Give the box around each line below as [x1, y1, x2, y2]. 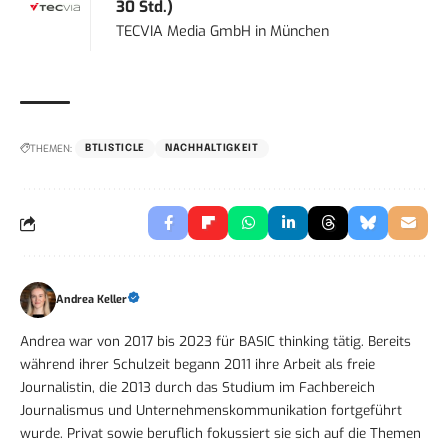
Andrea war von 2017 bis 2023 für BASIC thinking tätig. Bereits [20, 332, 411, 351]
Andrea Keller [56, 292, 127, 308]
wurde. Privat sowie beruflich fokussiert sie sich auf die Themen [20, 424, 421, 443]
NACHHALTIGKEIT [165, 143, 259, 154]
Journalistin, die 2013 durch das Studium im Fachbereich [20, 378, 375, 397]
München [270, 22, 330, 42]
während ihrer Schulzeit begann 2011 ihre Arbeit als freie [20, 355, 375, 374]
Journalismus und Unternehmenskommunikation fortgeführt [20, 401, 402, 420]
